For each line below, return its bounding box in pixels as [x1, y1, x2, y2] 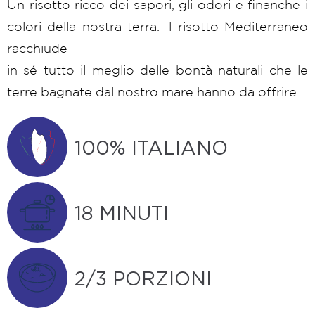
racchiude [7, 40, 67, 55]
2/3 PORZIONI [75, 269, 212, 289]
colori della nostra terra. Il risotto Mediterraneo [7, 18, 308, 33]
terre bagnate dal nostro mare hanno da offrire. [7, 84, 300, 98]
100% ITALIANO [75, 139, 228, 158]
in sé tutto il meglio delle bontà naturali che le [7, 62, 308, 77]
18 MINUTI [75, 204, 169, 224]
